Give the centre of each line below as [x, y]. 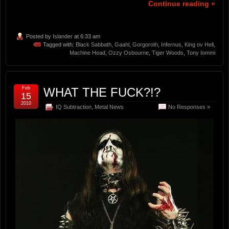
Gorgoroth [145, 45]
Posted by [39, 37]
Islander [63, 37]
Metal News [109, 107]
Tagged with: [59, 45]
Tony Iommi [201, 53]
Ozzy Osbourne [129, 53]
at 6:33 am [86, 37]
